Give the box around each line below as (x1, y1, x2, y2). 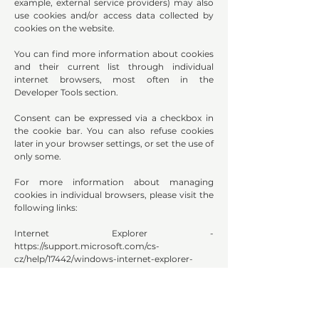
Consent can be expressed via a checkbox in (14, 113, 214, 124)
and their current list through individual (14, 61, 214, 73)
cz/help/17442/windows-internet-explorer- (14, 253, 193, 265)
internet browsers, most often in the (14, 74, 214, 85)
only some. (14, 151, 61, 162)
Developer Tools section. (14, 87, 118, 98)
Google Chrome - (14, 292, 214, 303)
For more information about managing (14, 177, 214, 188)
